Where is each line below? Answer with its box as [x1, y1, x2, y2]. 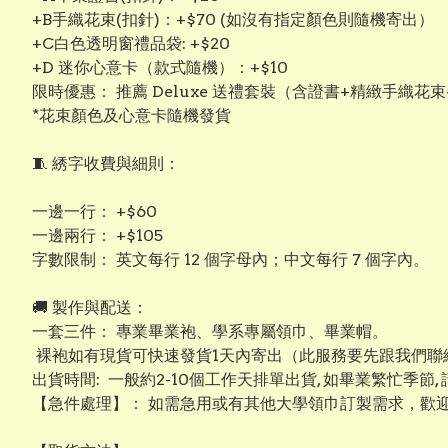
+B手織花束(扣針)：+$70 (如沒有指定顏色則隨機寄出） [32, 10, 434, 30]
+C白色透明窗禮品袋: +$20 [32, 34, 230, 54]
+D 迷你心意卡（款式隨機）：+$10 [32, 58, 288, 78]
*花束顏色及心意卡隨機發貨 [32, 106, 231, 126]
